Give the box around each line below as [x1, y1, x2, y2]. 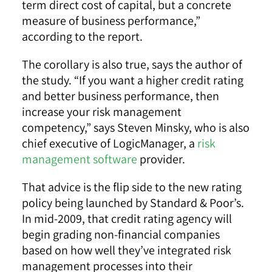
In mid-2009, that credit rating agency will [21, 210, 232, 226]
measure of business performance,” [21, 12, 200, 29]
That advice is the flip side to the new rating [21, 178, 242, 195]
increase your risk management [21, 103, 182, 120]
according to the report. [21, 28, 143, 44]
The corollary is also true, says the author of [21, 56, 242, 72]
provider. [137, 151, 185, 167]
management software [21, 151, 137, 167]
